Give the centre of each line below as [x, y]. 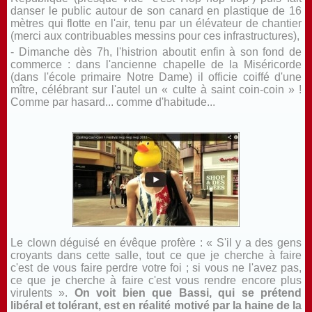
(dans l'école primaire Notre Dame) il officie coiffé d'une [156, 77]
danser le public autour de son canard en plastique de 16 [156, 11]
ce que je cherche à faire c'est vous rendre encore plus [156, 281]
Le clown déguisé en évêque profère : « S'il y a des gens [156, 243]
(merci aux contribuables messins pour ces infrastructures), [155, 36]
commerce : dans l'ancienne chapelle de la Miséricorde [156, 65]
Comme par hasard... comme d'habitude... [113, 102]
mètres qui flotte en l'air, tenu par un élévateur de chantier [156, 24]
